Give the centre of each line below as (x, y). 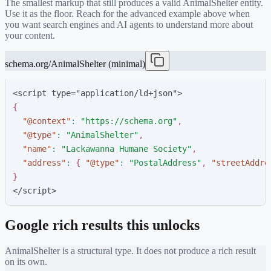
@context (47, 121)
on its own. (26, 262)
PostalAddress (165, 162)
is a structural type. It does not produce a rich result (158, 251)
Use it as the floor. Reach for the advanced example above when (127, 13)
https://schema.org (129, 121)
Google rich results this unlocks (102, 225)
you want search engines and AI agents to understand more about (129, 24)
